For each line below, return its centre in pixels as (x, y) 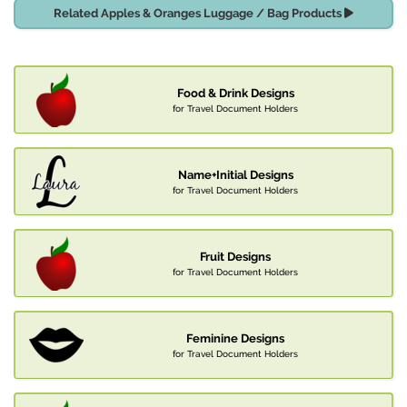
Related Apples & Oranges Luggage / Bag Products (199, 14)
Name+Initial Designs (235, 175)
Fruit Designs (235, 257)
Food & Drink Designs (235, 94)
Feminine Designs (235, 339)
